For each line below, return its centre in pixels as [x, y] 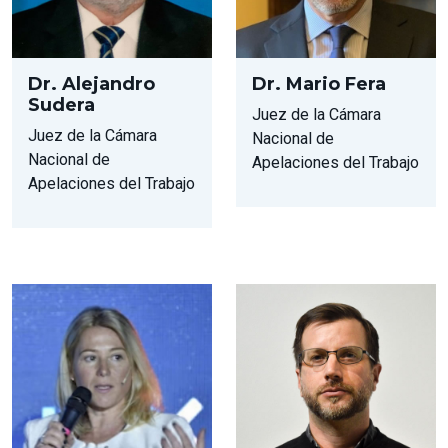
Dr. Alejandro [91, 83]
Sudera [61, 104]
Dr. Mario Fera [319, 83]
